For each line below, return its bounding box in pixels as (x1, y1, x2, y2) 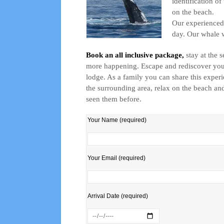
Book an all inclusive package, (86, 51, 184, 59)
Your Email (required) (87, 154, 145, 161)
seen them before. (86, 95, 141, 103)
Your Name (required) (87, 116, 146, 123)
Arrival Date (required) (87, 192, 148, 199)
